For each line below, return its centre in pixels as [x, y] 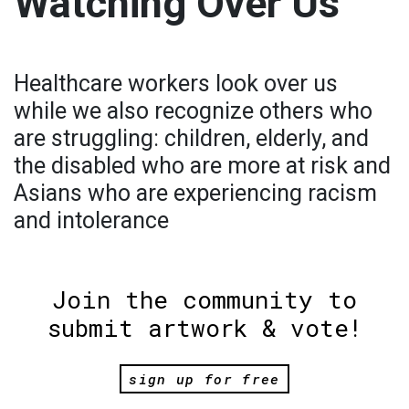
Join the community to [204, 299]
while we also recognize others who [193, 110]
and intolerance [91, 220]
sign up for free [204, 379]
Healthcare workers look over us [176, 83]
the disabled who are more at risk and [202, 165]
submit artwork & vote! [204, 327]
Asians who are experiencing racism [195, 193]
